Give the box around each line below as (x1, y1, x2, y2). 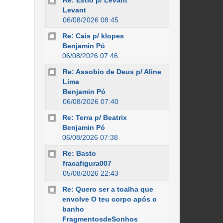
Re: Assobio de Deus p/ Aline (62, 68, 161, 76)
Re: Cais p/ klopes (62, 32, 124, 40)
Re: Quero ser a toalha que (62, 185, 153, 193)
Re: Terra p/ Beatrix (62, 113, 127, 121)
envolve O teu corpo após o (62, 195, 157, 203)
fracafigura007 (62, 159, 111, 167)
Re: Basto (62, 149, 96, 157)
